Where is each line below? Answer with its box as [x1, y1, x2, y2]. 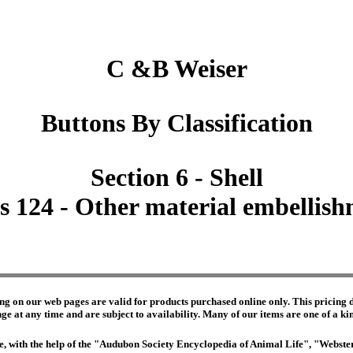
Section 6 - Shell [90, 163, 263, 192]
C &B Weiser [106, 54, 247, 84]
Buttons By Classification [40, 109, 313, 138]
